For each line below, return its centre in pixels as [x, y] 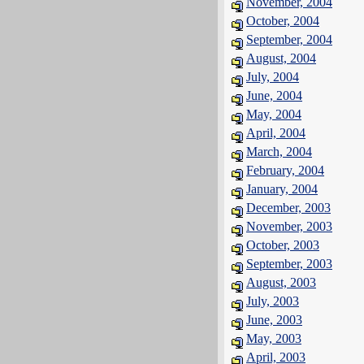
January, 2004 [282, 189]
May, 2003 [274, 338]
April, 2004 [276, 133]
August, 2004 [281, 58]
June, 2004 [274, 95]
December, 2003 [288, 208]
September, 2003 [289, 264]
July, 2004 [273, 77]
